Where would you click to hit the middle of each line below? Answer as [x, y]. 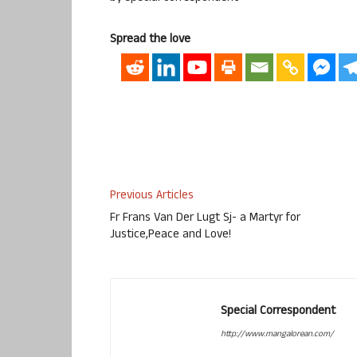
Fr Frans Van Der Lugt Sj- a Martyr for [205, 219]
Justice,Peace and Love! [171, 236]
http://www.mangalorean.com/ [277, 335]
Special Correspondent [278, 312]
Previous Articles [152, 197]
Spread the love [150, 40]
